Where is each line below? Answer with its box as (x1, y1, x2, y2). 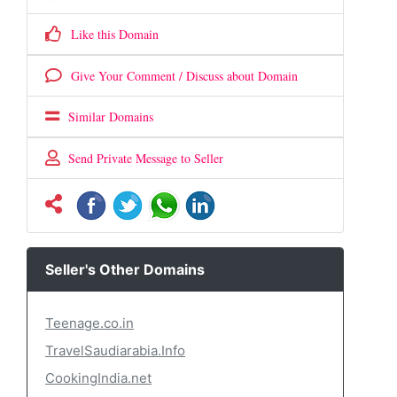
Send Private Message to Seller (59, 150, 223, 167)
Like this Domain (62, 26, 159, 43)
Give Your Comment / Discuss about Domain (62, 67, 298, 84)
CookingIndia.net (45, 370, 152, 386)
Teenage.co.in (45, 315, 134, 331)
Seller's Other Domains (45, 261, 205, 278)
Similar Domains (59, 108, 153, 125)
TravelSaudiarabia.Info (45, 342, 185, 359)
